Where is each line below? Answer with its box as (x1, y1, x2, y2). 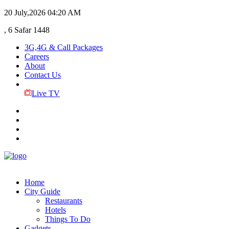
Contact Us (25, 71, 61, 79)
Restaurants (45, 196, 82, 205)
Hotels (45, 205, 66, 214)
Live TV (31, 89, 60, 98)
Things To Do (45, 215, 90, 223)
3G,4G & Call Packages (25, 43, 103, 52)
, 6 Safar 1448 (4, 26, 50, 34)
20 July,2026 (4, 8, 45, 17)
